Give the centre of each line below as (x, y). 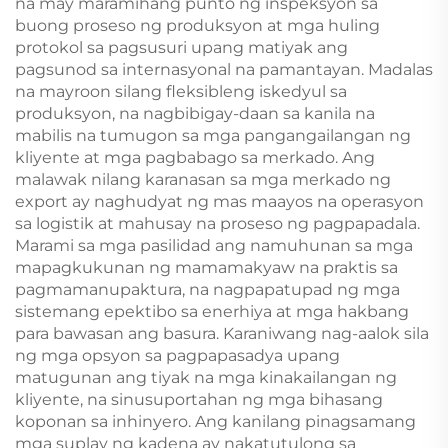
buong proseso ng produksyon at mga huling (197, 25)
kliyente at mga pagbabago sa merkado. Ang (195, 157)
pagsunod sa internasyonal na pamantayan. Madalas (224, 69)
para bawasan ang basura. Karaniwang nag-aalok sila (222, 333)
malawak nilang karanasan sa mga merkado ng (203, 179)
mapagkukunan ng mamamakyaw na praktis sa (206, 267)
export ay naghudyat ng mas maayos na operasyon (219, 201)
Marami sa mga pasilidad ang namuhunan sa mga (214, 245)
